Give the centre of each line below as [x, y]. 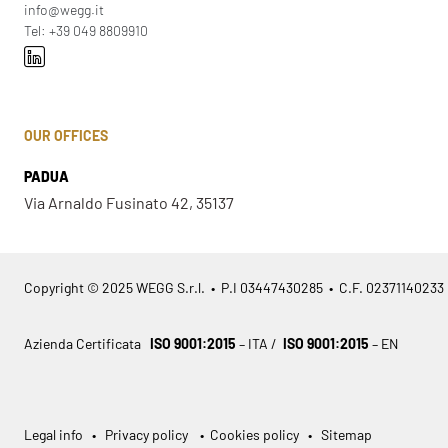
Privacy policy [146, 434]
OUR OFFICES [66, 136]
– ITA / [261, 343]
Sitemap [346, 434]
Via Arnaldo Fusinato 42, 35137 [129, 202]
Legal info [55, 434]
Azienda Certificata [85, 343]
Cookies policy [253, 434]
